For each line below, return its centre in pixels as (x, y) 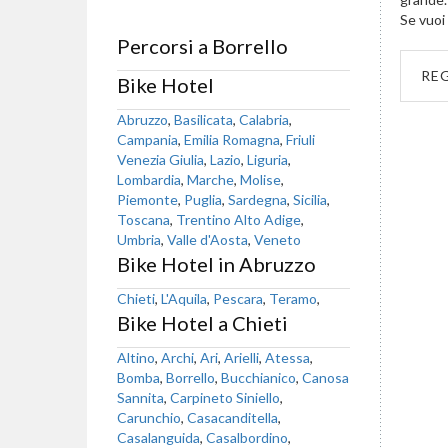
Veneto (277, 239)
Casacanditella (232, 417)
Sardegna (257, 199)
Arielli (241, 357)
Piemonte (147, 199)
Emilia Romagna (232, 139)
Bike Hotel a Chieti (202, 323)
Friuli (300, 139)
